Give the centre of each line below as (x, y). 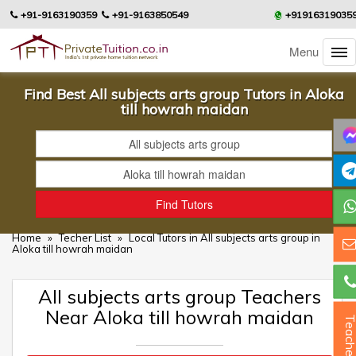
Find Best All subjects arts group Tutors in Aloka (184, 94)
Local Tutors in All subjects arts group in (224, 238)
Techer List (86, 238)
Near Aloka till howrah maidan (180, 317)
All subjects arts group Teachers (180, 296)
